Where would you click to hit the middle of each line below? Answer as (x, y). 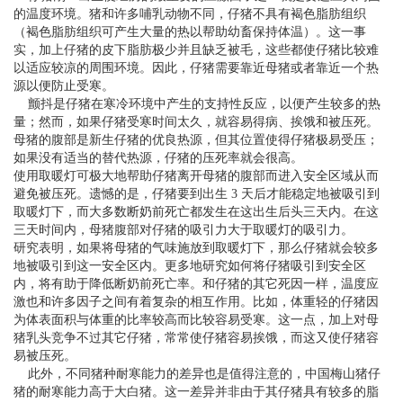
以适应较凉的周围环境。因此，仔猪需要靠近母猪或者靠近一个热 (196, 68)
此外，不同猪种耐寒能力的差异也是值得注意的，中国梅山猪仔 (197, 374)
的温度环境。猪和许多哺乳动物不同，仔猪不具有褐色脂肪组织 (190, 14)
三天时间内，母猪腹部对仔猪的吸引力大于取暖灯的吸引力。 (184, 230)
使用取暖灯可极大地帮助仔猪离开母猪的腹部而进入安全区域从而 (196, 176)
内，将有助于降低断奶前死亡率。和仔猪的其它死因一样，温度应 (196, 284)
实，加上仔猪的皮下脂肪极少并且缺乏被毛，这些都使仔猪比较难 (196, 50)
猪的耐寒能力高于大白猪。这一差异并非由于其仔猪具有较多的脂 (196, 392)
